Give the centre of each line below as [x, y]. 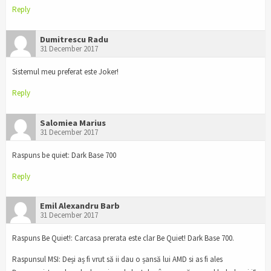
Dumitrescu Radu [74, 40]
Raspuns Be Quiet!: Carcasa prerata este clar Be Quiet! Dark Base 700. [123, 238]
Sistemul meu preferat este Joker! [65, 71]
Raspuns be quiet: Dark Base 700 [64, 155]
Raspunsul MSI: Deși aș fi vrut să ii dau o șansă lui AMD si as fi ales [117, 260]
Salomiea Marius [73, 122]
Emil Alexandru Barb [80, 206]
